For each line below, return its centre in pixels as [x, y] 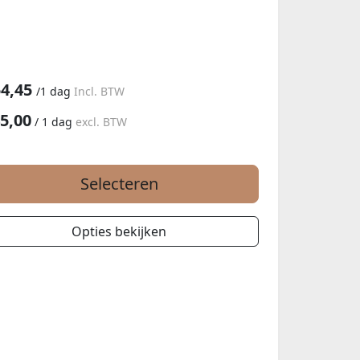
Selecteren [119, 183]
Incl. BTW [99, 91]
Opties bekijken [119, 231]
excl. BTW [101, 121]
